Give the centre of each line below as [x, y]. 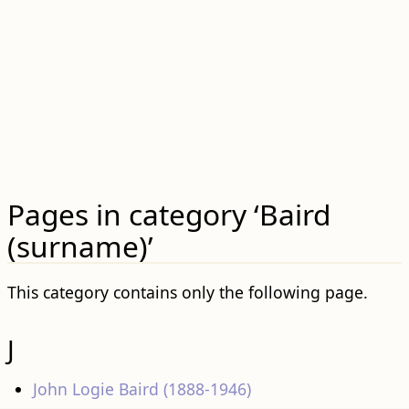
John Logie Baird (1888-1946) [142, 389]
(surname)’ [80, 246]
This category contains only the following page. [187, 292]
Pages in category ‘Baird [168, 215]
